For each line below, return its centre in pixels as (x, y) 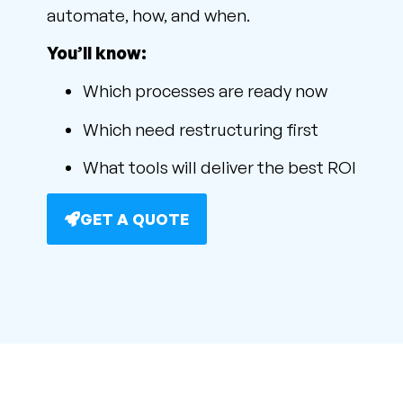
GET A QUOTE (134, 219)
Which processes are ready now (205, 91)
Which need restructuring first (201, 129)
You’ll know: (97, 53)
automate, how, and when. (148, 15)
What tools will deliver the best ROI (219, 168)
